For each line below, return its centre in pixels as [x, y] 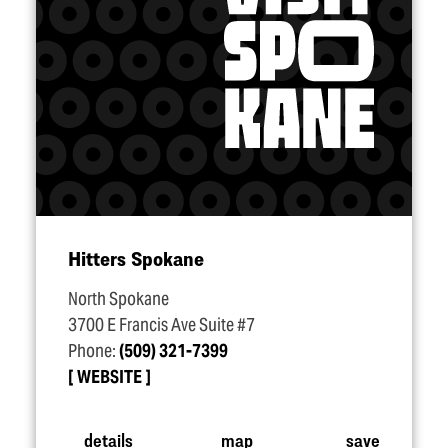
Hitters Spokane [136, 258]
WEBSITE [109, 377]
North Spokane [118, 299]
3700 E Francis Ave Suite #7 [161, 325]
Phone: [93, 351]
